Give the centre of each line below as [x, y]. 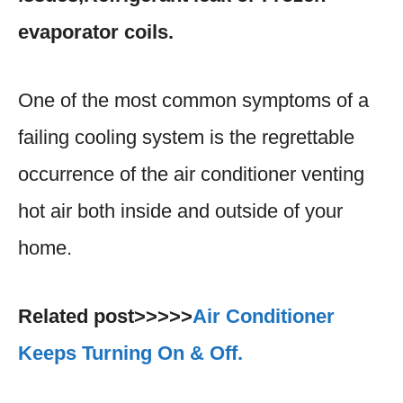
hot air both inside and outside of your [180, 210]
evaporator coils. [96, 31]
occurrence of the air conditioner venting [191, 174]
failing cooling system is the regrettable [186, 137]
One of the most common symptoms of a [193, 100]
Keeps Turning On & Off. [130, 353]
